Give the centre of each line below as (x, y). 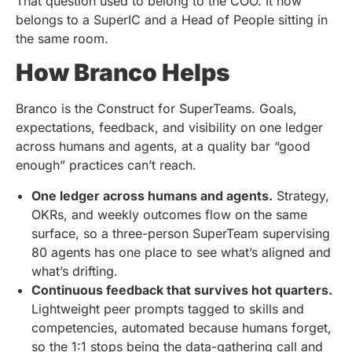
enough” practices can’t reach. (106, 165)
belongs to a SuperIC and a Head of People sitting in (172, 19)
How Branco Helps (123, 73)
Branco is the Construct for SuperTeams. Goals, (156, 109)
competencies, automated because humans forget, (181, 327)
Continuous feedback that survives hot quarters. (182, 290)
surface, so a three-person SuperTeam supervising (181, 233)
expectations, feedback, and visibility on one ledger (169, 128)
